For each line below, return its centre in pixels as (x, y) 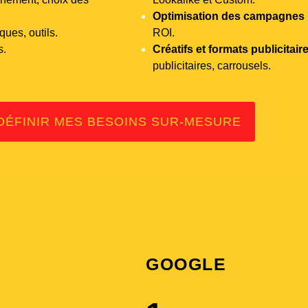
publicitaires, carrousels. (212, 65)
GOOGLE (186, 264)
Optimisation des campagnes (229, 16)
